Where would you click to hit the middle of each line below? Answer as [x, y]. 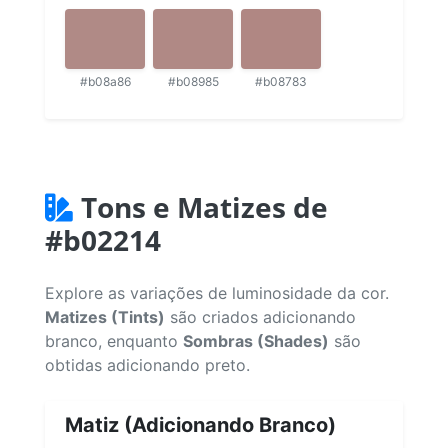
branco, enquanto [114, 340]
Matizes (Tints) [105, 316]
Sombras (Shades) [256, 340]
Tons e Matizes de [204, 206]
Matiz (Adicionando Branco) [200, 424]
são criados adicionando [260, 316]
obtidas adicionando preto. [147, 364]
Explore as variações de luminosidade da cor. [217, 292]
